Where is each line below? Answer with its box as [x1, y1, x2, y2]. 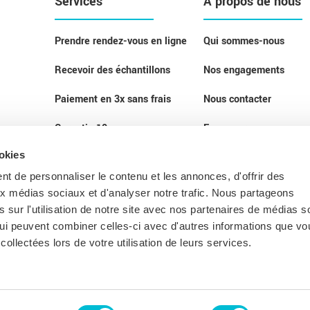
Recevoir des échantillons [54, 63, 170, 77]
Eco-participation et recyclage [54, 266, 189, 281]
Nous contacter [203, 92, 272, 107]
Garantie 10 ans [54, 121, 126, 136]
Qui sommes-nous [203, 34, 285, 48]
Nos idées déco [54, 237, 123, 252]
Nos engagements [203, 63, 285, 77]
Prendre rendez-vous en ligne [54, 34, 187, 48]
